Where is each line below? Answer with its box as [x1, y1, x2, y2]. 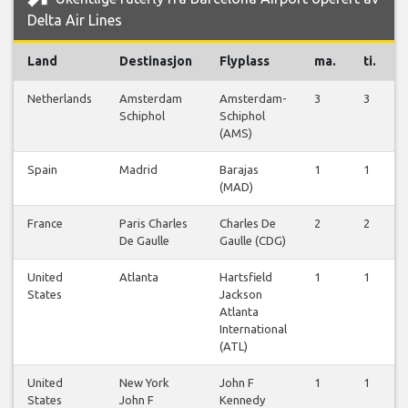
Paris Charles [119, 216, 188, 229]
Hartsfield [219, 270, 272, 283]
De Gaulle [119, 233, 169, 247]
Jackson [219, 287, 262, 301]
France [27, 216, 63, 229]
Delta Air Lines [27, 11, 122, 28]
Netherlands [27, 91, 92, 105]
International [219, 321, 287, 335]
